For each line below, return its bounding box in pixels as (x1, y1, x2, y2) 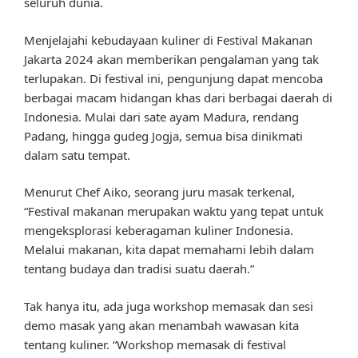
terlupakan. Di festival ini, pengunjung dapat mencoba (24, 70, 323, 86)
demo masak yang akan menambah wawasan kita (24, 316, 299, 333)
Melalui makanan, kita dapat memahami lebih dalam (24, 241, 314, 258)
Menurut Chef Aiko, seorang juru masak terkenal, (24, 184, 295, 201)
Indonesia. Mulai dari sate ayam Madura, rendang (24, 108, 299, 125)
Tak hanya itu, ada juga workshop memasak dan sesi (24, 297, 313, 314)
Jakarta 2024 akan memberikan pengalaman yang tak (24, 50, 319, 67)
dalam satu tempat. (24, 146, 130, 163)
